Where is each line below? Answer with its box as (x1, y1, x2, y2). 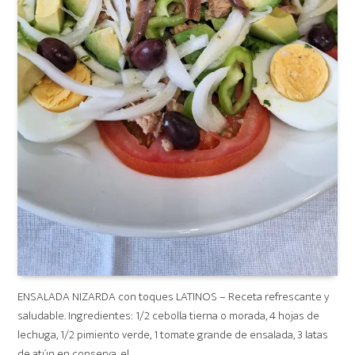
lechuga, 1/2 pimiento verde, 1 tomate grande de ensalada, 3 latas (17, 324, 329, 345)
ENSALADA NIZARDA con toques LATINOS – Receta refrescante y (17, 286, 330, 307)
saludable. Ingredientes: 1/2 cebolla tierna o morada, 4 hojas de (17, 305, 320, 326)
